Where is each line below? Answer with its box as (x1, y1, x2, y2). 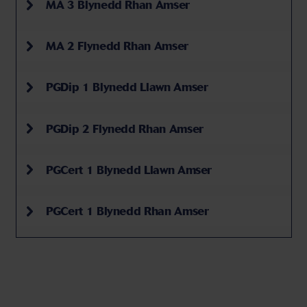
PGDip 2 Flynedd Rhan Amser (42, 121, 204, 136)
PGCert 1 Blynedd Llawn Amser (42, 162, 212, 177)
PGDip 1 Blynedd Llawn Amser (42, 80, 208, 95)
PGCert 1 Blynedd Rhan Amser (42, 204, 209, 218)
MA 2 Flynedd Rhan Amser (42, 39, 188, 53)
